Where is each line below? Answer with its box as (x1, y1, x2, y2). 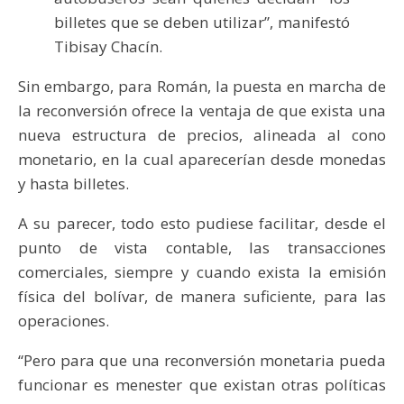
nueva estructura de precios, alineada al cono (18, 124, 386, 145)
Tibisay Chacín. (54, 35, 162, 57)
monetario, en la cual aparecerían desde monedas (18, 148, 386, 170)
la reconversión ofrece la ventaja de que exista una (18, 99, 386, 121)
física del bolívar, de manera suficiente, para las (18, 285, 386, 307)
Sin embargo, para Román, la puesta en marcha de (18, 75, 386, 96)
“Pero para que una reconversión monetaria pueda (18, 349, 386, 371)
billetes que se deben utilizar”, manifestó (54, 11, 350, 32)
